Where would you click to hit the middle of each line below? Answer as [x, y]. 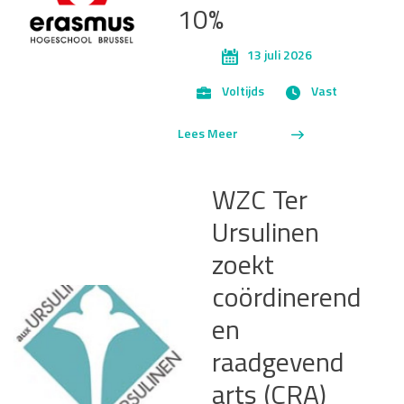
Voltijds [243, 93]
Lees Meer [208, 134]
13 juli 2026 [279, 57]
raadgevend [279, 364]
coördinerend [287, 299]
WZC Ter [260, 202]
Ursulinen [266, 234]
